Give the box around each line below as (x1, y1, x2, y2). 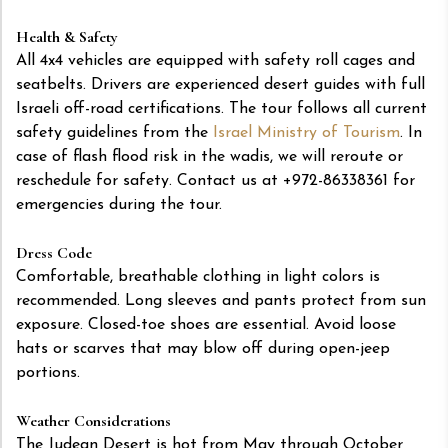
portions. (16, 365, 80, 382)
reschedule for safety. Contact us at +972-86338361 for (16, 173, 415, 190)
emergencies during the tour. (16, 197, 222, 214)
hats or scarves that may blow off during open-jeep (16, 341, 390, 358)
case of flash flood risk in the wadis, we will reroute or (16, 149, 403, 166)
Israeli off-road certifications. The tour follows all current (16, 101, 427, 118)
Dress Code (16, 243, 92, 264)
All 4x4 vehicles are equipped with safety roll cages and (16, 53, 415, 70)
